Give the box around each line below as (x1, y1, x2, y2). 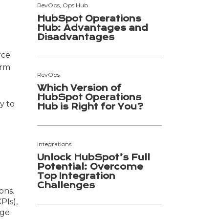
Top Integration (37, 171, 115, 181)
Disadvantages (37, 32, 114, 42)
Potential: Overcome (37, 161, 143, 172)
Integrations (37, 140, 71, 148)
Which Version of (37, 83, 121, 93)
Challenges (37, 180, 95, 190)
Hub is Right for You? (37, 101, 143, 111)
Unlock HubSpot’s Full (37, 152, 150, 162)
